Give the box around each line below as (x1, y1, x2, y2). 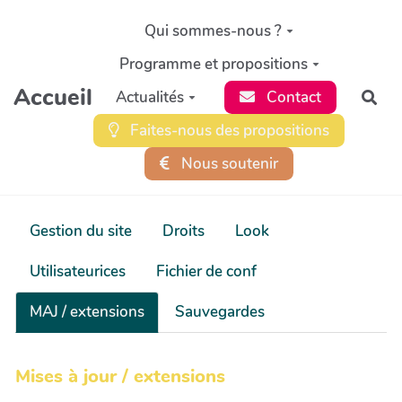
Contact (262, 86, 321, 108)
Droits (162, 221, 205, 241)
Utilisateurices (30, 261, 126, 282)
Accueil (13, 81, 93, 113)
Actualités (115, 86, 184, 108)
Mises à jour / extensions (15, 363, 225, 389)
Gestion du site (30, 221, 132, 241)
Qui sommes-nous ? (144, 20, 283, 41)
